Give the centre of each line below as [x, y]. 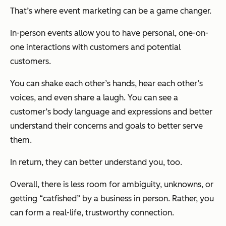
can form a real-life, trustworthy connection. [92, 212]
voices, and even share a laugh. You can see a [94, 97]
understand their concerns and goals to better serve [106, 126]
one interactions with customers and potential [95, 47]
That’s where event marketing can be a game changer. [111, 11]
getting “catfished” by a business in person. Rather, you [112, 198]
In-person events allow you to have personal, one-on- [109, 33]
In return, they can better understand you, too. [96, 162]
